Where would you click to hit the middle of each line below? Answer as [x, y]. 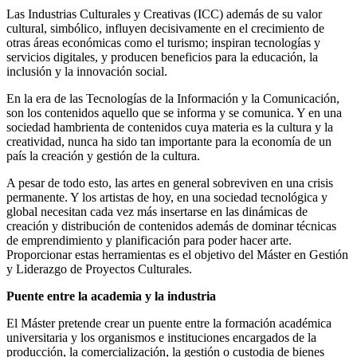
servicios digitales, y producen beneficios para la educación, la [162, 57]
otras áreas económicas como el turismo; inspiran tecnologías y [163, 43]
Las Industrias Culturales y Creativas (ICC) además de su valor [164, 14]
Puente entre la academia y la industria [111, 296]
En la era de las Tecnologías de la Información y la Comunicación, [173, 99]
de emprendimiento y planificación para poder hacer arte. [149, 241]
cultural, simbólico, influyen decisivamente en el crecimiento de [165, 29]
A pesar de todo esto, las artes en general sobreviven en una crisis [170, 183]
